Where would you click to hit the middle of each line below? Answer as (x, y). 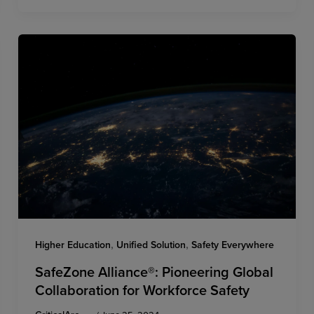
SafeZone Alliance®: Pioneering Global (155, 272)
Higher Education (73, 245)
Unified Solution (151, 245)
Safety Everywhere (233, 245)
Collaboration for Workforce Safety (143, 290)
